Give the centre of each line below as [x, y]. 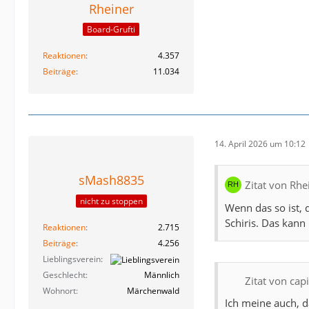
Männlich [162, 275]
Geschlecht [64, 275]
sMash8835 [111, 180]
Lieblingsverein [72, 259]
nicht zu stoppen [111, 201]
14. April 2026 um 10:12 [260, 143]
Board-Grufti [111, 30]
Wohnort [59, 290]
